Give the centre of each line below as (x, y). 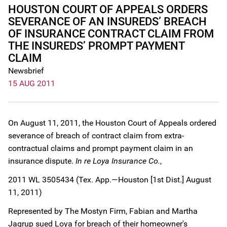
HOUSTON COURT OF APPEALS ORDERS (108, 9)
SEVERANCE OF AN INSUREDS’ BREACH (107, 22)
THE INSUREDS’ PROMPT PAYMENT (96, 46)
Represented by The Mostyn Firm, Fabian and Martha (103, 211)
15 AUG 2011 (32, 83)
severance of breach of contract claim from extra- (96, 136)
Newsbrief (26, 71)
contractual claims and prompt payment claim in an (101, 148)
